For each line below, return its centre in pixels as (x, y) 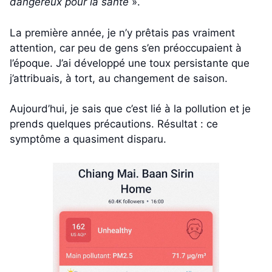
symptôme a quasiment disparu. (88, 139)
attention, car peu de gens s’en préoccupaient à (126, 48)
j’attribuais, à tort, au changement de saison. (119, 78)
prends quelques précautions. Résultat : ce (114, 124)
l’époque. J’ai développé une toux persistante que (130, 63)
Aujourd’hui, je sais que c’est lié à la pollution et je (130, 109)
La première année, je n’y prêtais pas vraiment (122, 32)
